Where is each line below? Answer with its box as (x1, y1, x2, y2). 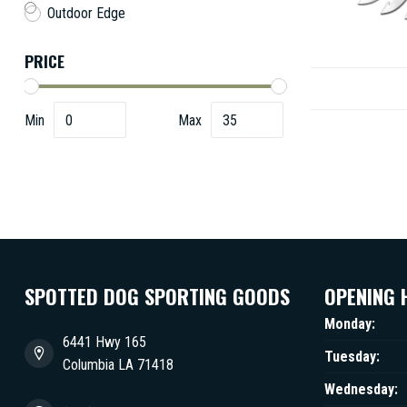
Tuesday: (324, 348, 380, 365)
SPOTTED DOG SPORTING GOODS (25, 281, 290, 311)
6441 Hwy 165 (63, 333, 146, 351)
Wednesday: (324, 381, 398, 398)
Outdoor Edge (47, 5, 125, 22)
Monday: (324, 315, 375, 333)
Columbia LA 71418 (63, 356, 174, 373)
